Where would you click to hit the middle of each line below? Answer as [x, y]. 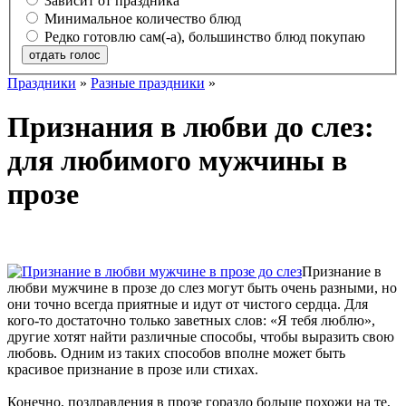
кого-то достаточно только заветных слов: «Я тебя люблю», [191, 320]
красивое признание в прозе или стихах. [133, 369]
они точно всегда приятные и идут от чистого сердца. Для [188, 304]
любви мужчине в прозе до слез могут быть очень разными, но [202, 287]
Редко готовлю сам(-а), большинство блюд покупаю [205, 36]
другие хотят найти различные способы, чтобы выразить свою [201, 336]
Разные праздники [148, 82]
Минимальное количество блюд [143, 18]
